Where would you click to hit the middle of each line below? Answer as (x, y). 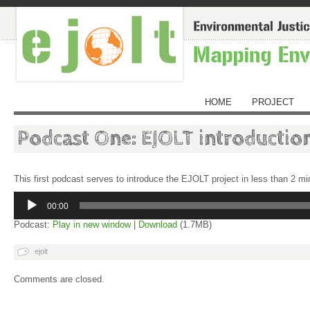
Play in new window (92, 225)
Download (158, 225)
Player (24, 202)
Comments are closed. (59, 279)
